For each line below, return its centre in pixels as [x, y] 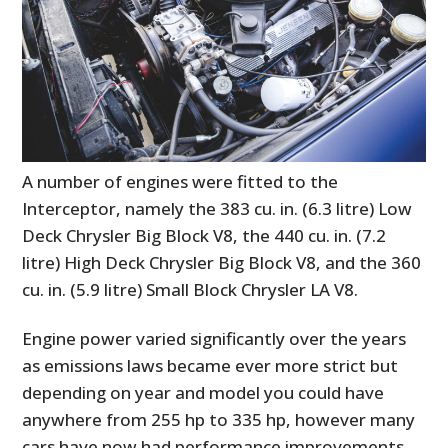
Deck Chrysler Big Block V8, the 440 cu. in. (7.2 [204, 236]
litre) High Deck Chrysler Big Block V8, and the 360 [222, 263]
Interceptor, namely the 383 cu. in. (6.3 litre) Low [217, 209]
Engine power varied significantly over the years [214, 339]
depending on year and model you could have [203, 393]
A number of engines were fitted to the [180, 182]
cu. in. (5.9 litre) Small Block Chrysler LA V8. [190, 290]
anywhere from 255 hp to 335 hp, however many [219, 420]
